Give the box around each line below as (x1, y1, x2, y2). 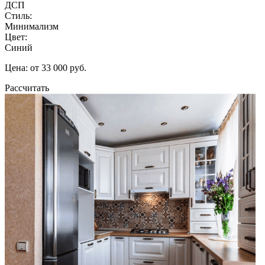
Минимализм (5, 21, 59, 31)
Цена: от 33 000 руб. (5, 62, 86, 73)
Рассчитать (5, 82, 49, 93)
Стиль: (5, 10, 32, 21)
